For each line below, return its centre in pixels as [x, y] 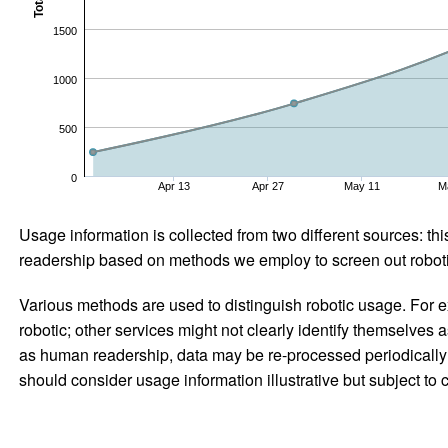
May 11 [361, 185]
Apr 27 [267, 185]
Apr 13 [173, 185]
